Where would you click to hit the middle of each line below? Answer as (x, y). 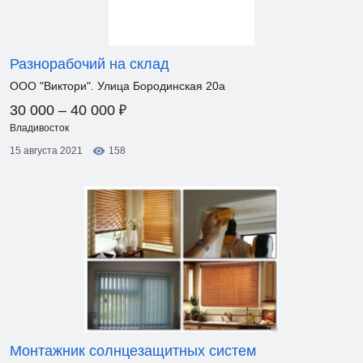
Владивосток (39, 128)
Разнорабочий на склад (90, 64)
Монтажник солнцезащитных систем (133, 351)
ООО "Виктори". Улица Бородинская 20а (117, 86)
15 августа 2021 (46, 151)
